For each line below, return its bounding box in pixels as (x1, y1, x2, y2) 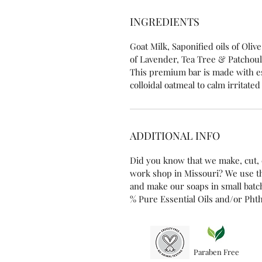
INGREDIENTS (130, 15, 199, 29)
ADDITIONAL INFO (130, 129, 220, 143)
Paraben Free (194, 247, 239, 257)
